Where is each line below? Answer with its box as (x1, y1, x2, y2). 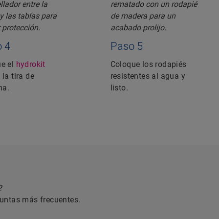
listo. (110, 83, 128, 93)
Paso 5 (110, 40, 143, 53)
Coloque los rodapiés (110, 60, 187, 69)
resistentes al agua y (110, 71, 185, 81)
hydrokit (16, 60, 45, 69)
